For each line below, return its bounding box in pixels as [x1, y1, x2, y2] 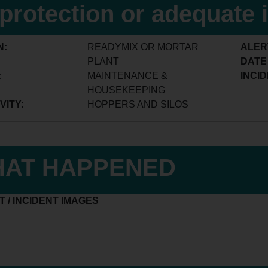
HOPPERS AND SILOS [87, 99, 188, 109]
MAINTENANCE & [87, 71, 167, 81]
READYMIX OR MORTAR [87, 42, 199, 52]
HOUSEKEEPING [87, 85, 165, 95]
